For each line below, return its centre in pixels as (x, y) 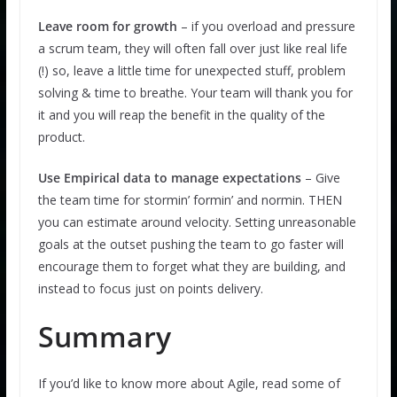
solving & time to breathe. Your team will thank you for (195, 92)
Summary (104, 336)
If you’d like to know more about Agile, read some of (189, 383)
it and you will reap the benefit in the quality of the (181, 114)
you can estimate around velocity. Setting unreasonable (197, 222)
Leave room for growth (107, 26)
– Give (320, 177)
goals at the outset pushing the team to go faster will (191, 244)
